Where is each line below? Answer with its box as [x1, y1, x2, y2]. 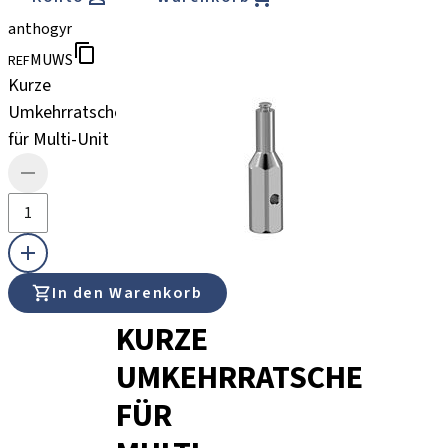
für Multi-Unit [8, 127, 109, 152]
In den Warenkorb [52, 282, 203, 304]
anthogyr [8, 18, 72, 40]
